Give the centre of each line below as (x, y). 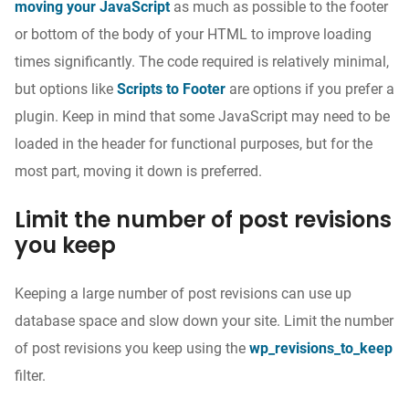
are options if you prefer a (312, 89)
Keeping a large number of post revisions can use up (183, 294)
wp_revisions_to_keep (321, 348)
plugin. (37, 116)
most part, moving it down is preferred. (138, 171)
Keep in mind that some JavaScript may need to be (226, 116)
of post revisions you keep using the (132, 348)
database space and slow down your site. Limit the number (204, 321)
